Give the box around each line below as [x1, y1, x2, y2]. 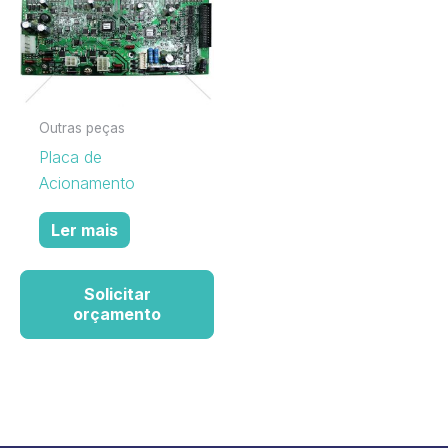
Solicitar [83, 284, 151, 305]
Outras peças [39, 120, 126, 137]
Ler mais [51, 219, 119, 240]
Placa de [39, 146, 103, 167]
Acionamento [39, 172, 136, 193]
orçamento [73, 304, 161, 325]
